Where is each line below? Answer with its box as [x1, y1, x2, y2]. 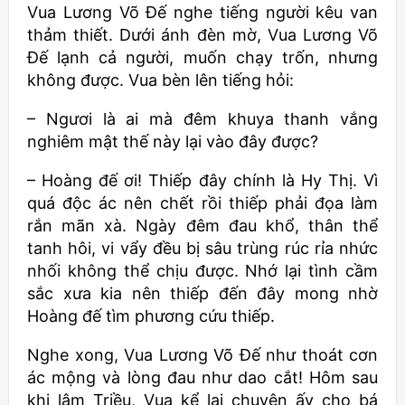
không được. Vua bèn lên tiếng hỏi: [27, 71, 294, 90]
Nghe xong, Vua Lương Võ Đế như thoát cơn [27, 345, 378, 365]
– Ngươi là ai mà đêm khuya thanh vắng [27, 109, 378, 129]
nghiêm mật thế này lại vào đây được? [27, 132, 318, 152]
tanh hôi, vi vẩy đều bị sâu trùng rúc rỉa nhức [27, 239, 378, 259]
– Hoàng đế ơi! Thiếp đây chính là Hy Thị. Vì [27, 171, 378, 191]
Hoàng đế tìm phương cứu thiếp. [27, 306, 275, 326]
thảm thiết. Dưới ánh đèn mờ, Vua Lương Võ [27, 25, 378, 45]
